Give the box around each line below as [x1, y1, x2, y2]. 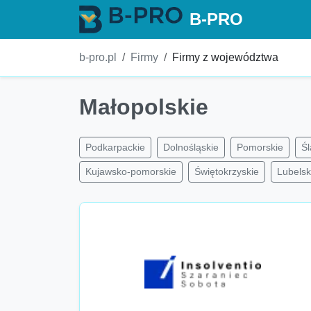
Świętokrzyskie [194, 166, 259, 177]
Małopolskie [79, 94, 208, 119]
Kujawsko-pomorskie [85, 166, 176, 177]
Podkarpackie [85, 142, 145, 153]
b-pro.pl [79, 51, 117, 63]
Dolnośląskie [163, 142, 219, 153]
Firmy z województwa [172, 51, 278, 63]
